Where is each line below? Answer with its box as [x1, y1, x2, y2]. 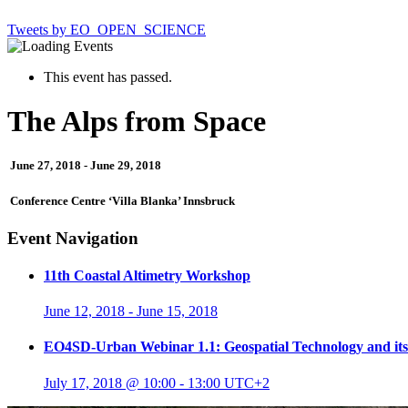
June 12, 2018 [44, 303, 125, 320]
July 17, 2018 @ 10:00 [44, 374, 176, 391]
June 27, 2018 [10, 158, 81, 173]
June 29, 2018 [90, 158, 161, 173]
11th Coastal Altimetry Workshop [44, 267, 250, 283]
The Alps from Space [7, 105, 266, 138]
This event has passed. [44, 68, 172, 85]
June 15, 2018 [137, 303, 218, 320]
